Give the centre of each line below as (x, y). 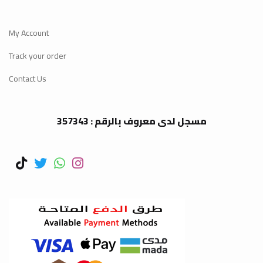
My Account (29, 33)
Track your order (38, 56)
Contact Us (28, 79)
